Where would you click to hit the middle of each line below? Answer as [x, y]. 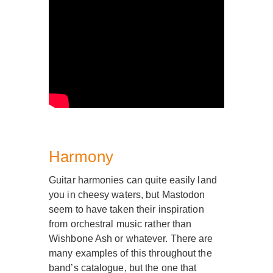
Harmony [81, 157]
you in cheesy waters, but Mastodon [127, 195]
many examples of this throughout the [130, 253]
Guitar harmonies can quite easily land [133, 180]
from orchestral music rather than [120, 224]
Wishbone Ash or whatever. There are [131, 239]
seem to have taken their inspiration [126, 210]
